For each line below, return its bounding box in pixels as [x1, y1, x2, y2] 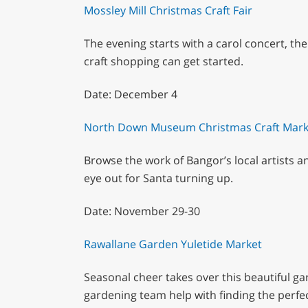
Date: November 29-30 [83, 203, 200, 219]
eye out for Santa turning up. [83, 170, 233, 186]
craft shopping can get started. [83, 53, 243, 69]
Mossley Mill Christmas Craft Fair [83, 2, 252, 18]
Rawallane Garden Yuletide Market [83, 236, 262, 252]
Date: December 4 [83, 86, 177, 102]
